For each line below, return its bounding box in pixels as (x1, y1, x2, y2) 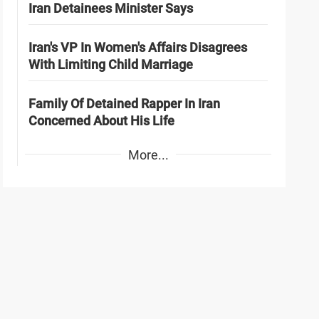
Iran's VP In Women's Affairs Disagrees (28, 39, 248, 55)
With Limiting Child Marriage (28, 56, 194, 72)
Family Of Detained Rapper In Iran (28, 95, 221, 111)
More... (127, 147, 169, 162)
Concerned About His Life (28, 113, 175, 128)
